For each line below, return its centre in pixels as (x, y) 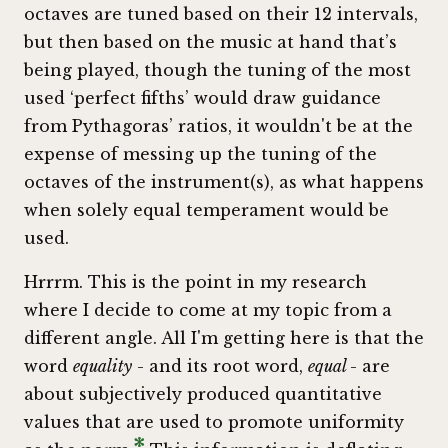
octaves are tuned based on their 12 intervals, (221, 13)
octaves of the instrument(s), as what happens (224, 181)
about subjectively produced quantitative (203, 393)
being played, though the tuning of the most (217, 69)
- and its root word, (220, 365)
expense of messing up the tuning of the (200, 153)
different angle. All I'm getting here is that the (224, 337)
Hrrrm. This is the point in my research (195, 281)
